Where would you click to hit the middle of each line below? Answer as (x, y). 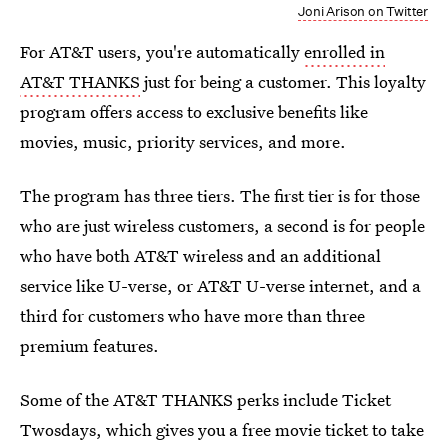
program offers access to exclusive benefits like (194, 112)
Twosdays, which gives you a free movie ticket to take (222, 430)
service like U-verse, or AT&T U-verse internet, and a (220, 286)
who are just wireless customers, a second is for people (222, 226)
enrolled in (344, 52)
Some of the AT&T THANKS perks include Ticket (205, 400)
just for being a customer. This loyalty (283, 82)
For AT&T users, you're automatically (162, 52)
